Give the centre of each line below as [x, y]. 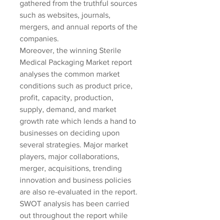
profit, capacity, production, [67, 97]
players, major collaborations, [69, 156]
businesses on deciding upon [70, 133]
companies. [39, 39]
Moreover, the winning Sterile [70, 50]
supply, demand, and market [68, 109]
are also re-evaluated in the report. [79, 192]
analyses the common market [70, 74]
